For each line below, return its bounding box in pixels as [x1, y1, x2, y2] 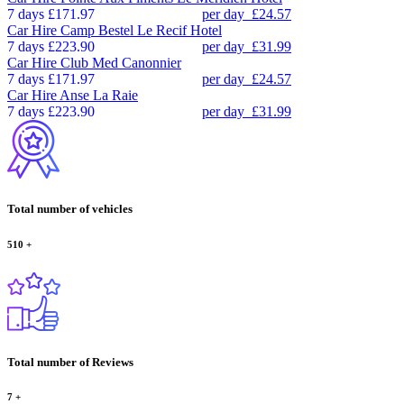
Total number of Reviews [7, 354, 133, 369]
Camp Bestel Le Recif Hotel [60, 23, 222, 39]
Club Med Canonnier [60, 55, 181, 71]
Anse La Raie [60, 87, 138, 104]
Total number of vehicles [7, 202, 133, 216]
